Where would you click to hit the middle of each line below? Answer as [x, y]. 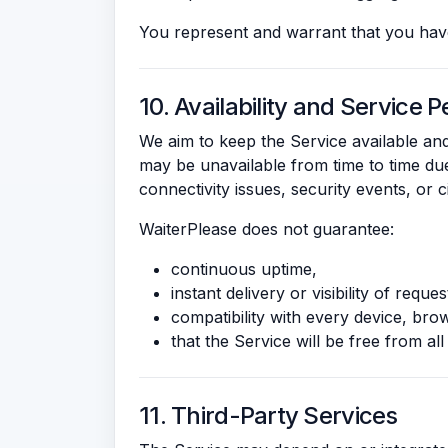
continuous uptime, [244, 269]
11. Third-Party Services [268, 415]
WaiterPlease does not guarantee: [266, 229]
